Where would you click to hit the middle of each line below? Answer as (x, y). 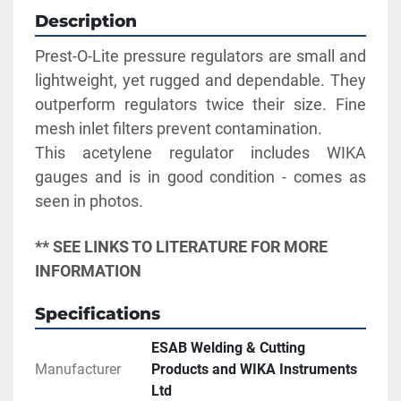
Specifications (98, 314)
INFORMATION (88, 271)
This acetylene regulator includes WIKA (200, 153)
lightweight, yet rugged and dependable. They (200, 81)
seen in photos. (89, 201)
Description (86, 21)
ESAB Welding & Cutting (228, 348)
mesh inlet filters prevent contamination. (180, 129)
